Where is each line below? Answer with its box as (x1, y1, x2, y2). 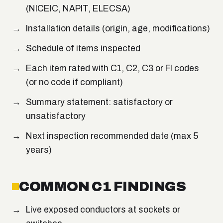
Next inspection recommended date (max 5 (26, 131, 198, 141)
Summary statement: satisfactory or (26, 98, 173, 108)
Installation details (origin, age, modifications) (26, 24, 210, 34)
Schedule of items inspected (26, 44, 140, 54)
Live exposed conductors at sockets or (26, 205, 180, 215)
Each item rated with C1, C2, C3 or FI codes (26, 64, 199, 74)
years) (26, 145, 52, 155)
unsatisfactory (26, 111, 86, 121)
